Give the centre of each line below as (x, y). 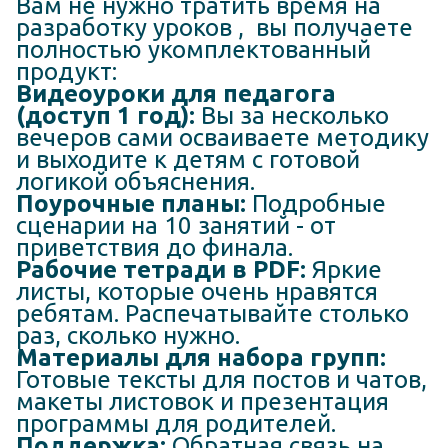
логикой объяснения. (135, 181)
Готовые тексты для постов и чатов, (221, 379)
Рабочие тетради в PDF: (161, 269)
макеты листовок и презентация (202, 401)
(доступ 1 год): (105, 115)
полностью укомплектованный (193, 49)
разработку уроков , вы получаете (214, 27)
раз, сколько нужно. (128, 335)
